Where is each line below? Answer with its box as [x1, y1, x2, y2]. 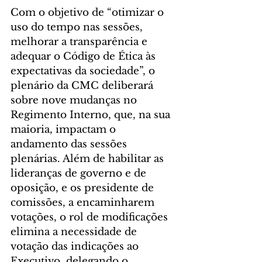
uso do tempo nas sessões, [11, 20, 146, 33]
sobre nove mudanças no [11, 94, 140, 106]
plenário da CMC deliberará [11, 79, 156, 92]
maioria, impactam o [11, 123, 119, 136]
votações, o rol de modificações [11, 211, 171, 223]
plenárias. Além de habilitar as [11, 152, 167, 165]
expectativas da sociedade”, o [11, 64, 158, 77]
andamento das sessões [11, 137, 130, 150]
